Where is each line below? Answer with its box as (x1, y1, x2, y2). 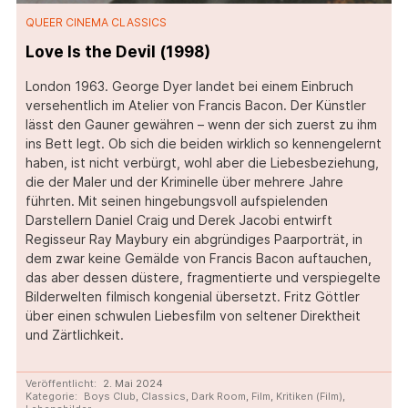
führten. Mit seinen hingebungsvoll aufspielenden (25, 193, 328, 209)
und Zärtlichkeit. (25, 327, 124, 343)
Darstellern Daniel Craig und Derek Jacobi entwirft (25, 212, 332, 229)
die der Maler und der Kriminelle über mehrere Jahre (25, 174, 343, 190)
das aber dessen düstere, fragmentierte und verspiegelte (25, 270, 381, 286)
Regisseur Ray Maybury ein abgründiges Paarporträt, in (25, 231, 362, 248)
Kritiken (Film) (275, 390, 342, 403)
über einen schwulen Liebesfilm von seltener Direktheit (25, 308, 361, 324)
